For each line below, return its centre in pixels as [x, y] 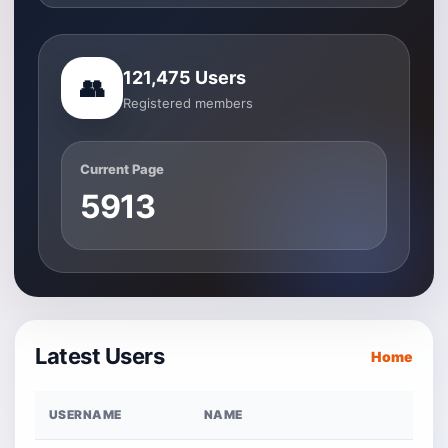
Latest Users [99, 356]
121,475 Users [184, 77]
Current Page [122, 169]
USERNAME [85, 414]
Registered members [188, 102]
